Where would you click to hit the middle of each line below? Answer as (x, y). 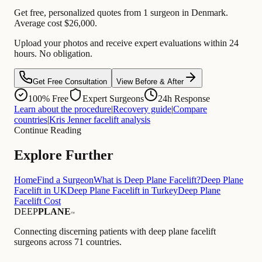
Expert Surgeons (113, 99)
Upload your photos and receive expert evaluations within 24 (126, 43)
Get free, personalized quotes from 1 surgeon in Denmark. (121, 13)
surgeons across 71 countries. (68, 242)
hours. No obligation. (53, 54)
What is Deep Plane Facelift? (147, 180)
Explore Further (64, 155)
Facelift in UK (41, 191)
